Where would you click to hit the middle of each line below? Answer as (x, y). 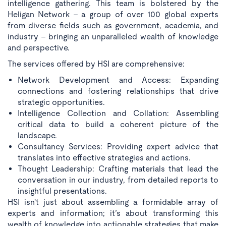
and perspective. (39, 48)
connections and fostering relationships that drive (118, 91)
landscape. (37, 135)
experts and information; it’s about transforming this (113, 213)
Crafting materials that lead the (157, 169)
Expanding (195, 80)
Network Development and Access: (95, 80)
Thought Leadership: (56, 169)
